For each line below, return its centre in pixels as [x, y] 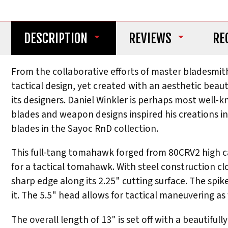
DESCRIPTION [55, 38]
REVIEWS [150, 38]
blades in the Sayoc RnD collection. [85, 129]
